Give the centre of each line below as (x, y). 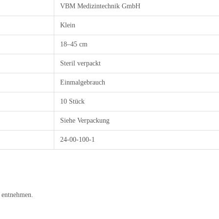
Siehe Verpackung (85, 121)
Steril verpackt (80, 64)
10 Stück (72, 102)
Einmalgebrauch (83, 83)
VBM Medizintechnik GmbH (100, 6)
